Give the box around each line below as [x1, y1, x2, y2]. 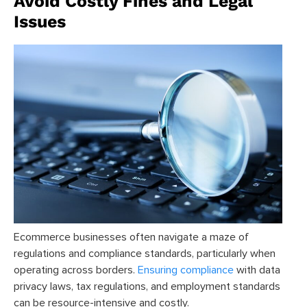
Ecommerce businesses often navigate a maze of [14, 231, 249, 243]
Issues [14, 11, 66, 32]
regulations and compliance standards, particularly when [14, 247, 275, 259]
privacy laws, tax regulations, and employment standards [14, 280, 280, 292]
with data [234, 264, 280, 275]
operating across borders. [14, 264, 138, 275]
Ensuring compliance [138, 264, 234, 275]
